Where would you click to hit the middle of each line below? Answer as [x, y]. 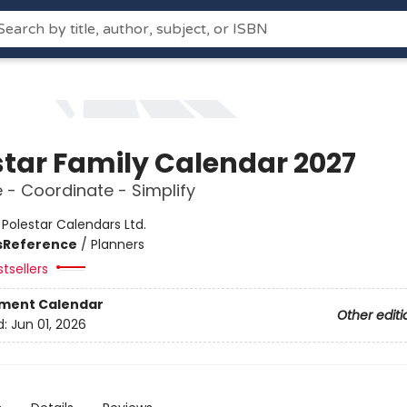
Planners [117, 244]
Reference [40, 244]
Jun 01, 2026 [48, 325]
